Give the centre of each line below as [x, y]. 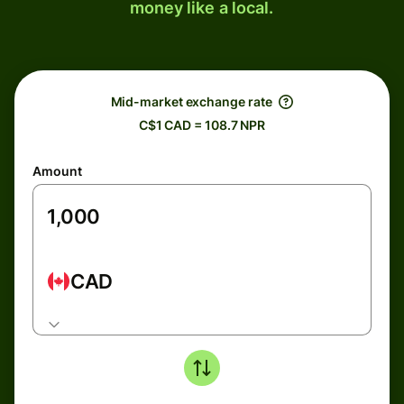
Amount [57, 171]
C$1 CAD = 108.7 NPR [202, 125]
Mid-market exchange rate [191, 101]
